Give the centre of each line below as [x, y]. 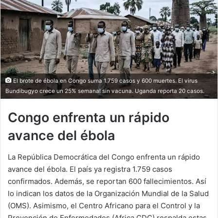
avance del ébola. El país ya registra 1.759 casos [90, 169]
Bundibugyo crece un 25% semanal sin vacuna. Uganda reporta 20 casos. [105, 91]
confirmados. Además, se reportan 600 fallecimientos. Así [107, 182]
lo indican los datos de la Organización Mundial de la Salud [108, 194]
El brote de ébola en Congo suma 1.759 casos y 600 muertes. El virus [105, 81]
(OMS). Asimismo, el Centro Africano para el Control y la [104, 206]
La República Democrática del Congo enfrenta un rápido [104, 157]
